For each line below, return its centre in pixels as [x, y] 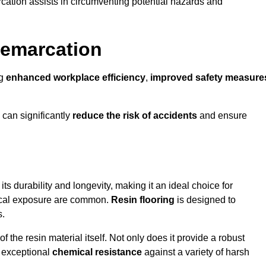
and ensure [222, 116]
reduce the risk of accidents [135, 116]
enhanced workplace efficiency [76, 78]
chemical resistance [97, 252]
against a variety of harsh [196, 252]
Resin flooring [143, 200]
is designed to [205, 200]
